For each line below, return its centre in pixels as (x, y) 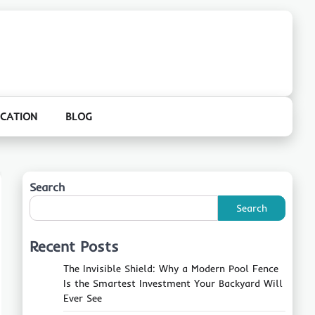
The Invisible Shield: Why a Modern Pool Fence (171, 269)
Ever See (83, 298)
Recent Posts (74, 246)
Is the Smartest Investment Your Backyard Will (173, 283)
